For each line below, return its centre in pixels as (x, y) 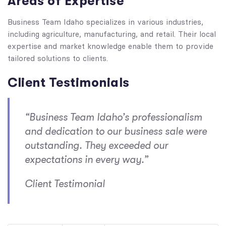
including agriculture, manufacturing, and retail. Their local (112, 34)
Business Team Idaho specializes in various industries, (105, 22)
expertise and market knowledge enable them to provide (110, 46)
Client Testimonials (69, 82)
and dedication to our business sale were (116, 131)
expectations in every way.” (87, 160)
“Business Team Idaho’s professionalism (114, 117)
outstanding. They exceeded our (96, 146)
